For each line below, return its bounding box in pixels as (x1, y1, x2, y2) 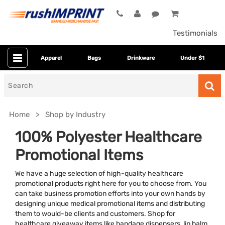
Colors (19, 205, 42, 214)
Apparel (40, 54, 62, 61)
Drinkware (127, 54, 155, 61)
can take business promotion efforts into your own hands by (15, 189, 205, 198)
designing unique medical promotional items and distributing (15, 199, 205, 208)
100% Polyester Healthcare (15, 128, 202, 147)
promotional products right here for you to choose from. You (15, 179, 206, 188)
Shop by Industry (45, 110, 105, 120)
